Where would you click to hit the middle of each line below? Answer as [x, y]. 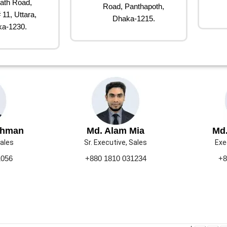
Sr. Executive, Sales [116, 142]
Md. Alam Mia [116, 130]
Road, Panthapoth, [134, 6]
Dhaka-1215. [134, 18]
